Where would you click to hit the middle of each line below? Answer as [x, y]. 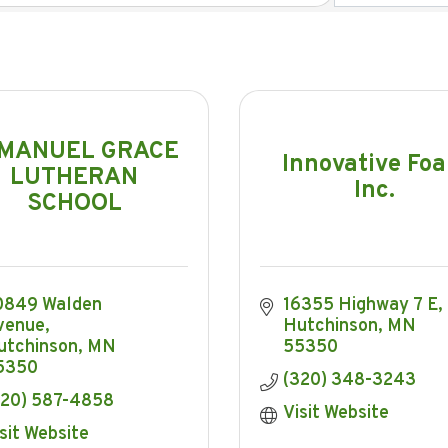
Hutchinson [330, 326]
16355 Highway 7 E [360, 305]
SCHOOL [74, 204]
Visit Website [335, 413]
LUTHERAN [74, 178]
